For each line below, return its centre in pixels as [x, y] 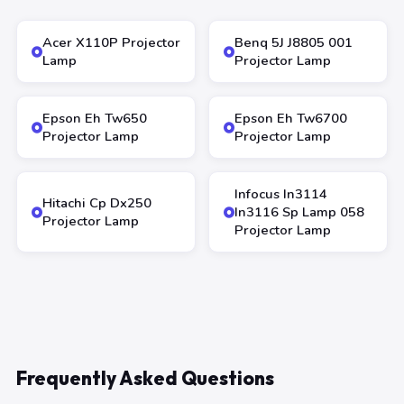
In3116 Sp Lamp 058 [299, 212]
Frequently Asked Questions [145, 378]
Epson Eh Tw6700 [291, 118]
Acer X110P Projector [111, 42]
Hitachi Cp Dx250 [97, 203]
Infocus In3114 [281, 194]
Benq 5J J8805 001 [294, 42]
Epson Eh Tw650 [95, 118]
